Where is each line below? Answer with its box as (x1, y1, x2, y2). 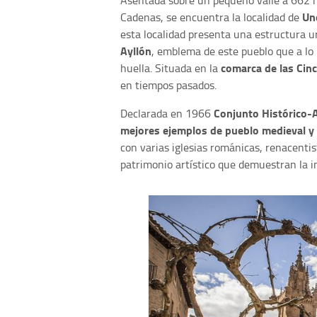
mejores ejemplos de (120, 122, 222, 139)
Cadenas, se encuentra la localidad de (120, 9, 302, 25)
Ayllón (120, 42, 151, 59)
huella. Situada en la (120, 60, 221, 76)
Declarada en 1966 (120, 105, 214, 122)
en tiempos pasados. (120, 77, 217, 93)
